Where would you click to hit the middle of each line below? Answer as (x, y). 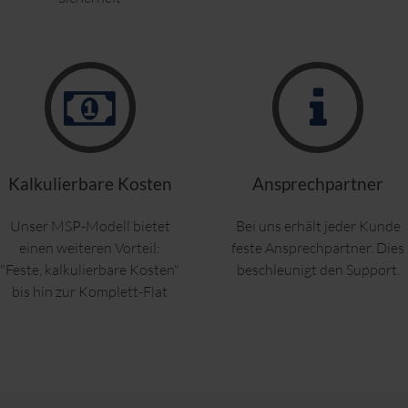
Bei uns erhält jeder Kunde (318, 226)
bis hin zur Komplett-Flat (90, 292)
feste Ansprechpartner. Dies (318, 248)
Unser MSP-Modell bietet (90, 226)
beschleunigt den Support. (318, 270)
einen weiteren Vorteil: (90, 248)
